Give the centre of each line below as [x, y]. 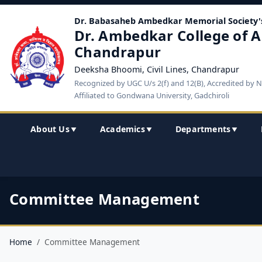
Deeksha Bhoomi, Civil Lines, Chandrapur [157, 69]
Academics [123, 129]
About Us [50, 129]
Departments [203, 129]
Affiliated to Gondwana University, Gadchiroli [152, 95]
